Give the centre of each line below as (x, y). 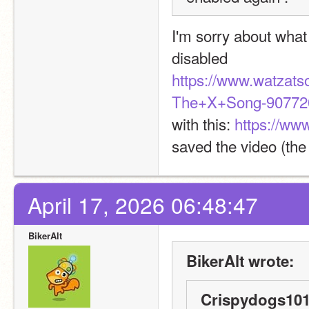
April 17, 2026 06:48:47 (143, 205)
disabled (200, 57)
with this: (203, 123)
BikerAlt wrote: (240, 261)
